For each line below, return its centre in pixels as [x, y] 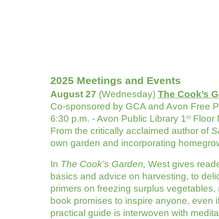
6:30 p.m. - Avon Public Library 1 [118, 119]
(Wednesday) [128, 94]
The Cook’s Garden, [103, 164]
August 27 [74, 94]
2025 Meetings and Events [117, 81]
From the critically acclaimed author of [131, 131]
